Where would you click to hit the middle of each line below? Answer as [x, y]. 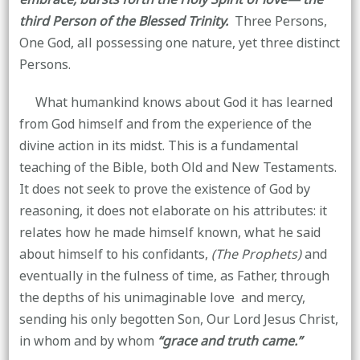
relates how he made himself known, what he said [170, 233]
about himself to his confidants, [115, 254]
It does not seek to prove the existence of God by [164, 189]
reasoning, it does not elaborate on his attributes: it [173, 211]
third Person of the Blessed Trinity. [127, 21]
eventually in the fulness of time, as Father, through [174, 276]
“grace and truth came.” [229, 341]
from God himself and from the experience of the [165, 124]
